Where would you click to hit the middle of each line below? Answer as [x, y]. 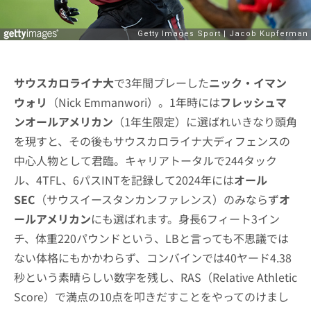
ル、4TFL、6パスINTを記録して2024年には [124, 180]
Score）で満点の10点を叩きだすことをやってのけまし [151, 297]
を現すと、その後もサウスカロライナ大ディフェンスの [152, 141]
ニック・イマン [248, 83]
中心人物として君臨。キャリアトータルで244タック [145, 161]
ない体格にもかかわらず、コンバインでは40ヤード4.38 [153, 258]
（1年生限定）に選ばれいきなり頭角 [205, 122]
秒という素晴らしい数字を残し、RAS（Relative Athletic [155, 277]
